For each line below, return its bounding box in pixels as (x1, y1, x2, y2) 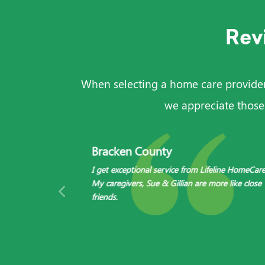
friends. (91, 191, 118, 202)
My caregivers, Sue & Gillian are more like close (91, 177, 261, 189)
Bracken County (91, 143, 172, 159)
